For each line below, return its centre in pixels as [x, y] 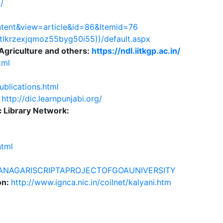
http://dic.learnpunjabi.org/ [52, 99]
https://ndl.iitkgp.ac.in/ [136, 51]
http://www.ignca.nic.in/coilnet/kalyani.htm [91, 182]
